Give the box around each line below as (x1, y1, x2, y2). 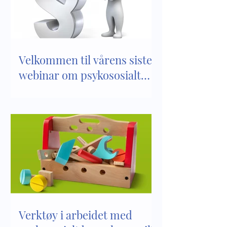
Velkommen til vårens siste (19, 52, 152, 68)
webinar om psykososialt (19, 67, 141, 83)
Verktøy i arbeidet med (19, 207, 132, 222)
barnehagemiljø (19, 83, 97, 98)
